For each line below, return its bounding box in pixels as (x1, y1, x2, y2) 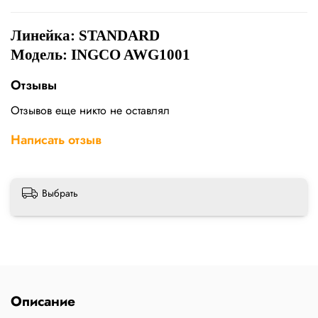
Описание (11, 290, 75, 311)
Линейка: (11, 27, 79, 45)
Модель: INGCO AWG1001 (11, 46, 190, 64)
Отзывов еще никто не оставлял (11, 102, 170, 119)
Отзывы (11, 76, 57, 95)
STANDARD (79, 27, 160, 45)
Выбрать (42, 186, 78, 201)
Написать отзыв (11, 131, 102, 150)
